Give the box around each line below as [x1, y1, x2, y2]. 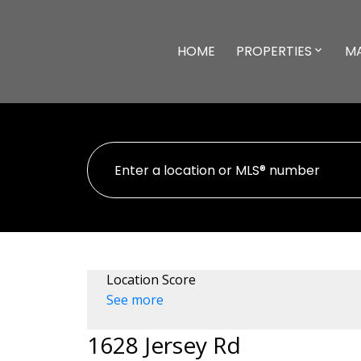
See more [106, 291, 164, 309]
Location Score [106, 271, 196, 289]
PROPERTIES [235, 41, 312, 60]
